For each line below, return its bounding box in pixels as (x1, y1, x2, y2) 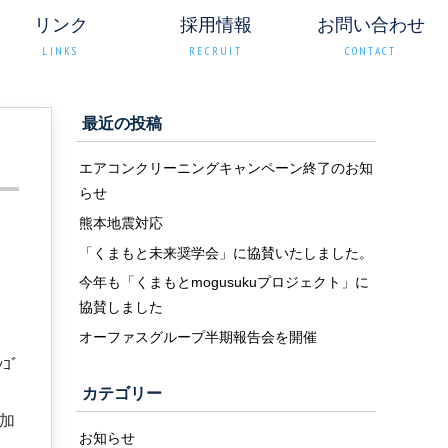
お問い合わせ (316, 15, 425, 35)
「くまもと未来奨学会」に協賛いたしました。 (79, 244, 373, 261)
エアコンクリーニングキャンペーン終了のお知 (79, 159, 373, 176)
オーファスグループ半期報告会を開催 (79, 329, 317, 345)
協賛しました (79, 299, 163, 315)
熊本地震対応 (79, 214, 163, 231)
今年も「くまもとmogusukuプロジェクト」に (79, 274, 369, 290)
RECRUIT (189, 44, 242, 58)
